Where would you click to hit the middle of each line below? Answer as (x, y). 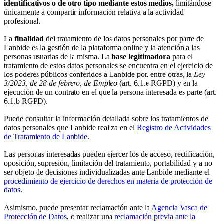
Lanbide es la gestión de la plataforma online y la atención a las (102, 48)
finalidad (29, 39)
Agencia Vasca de (179, 208)
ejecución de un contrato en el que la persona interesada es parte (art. (110, 92)
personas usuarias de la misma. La (58, 57)
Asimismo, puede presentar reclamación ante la (78, 208)
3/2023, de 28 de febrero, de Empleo (61, 83)
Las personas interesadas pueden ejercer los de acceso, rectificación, (109, 154)
